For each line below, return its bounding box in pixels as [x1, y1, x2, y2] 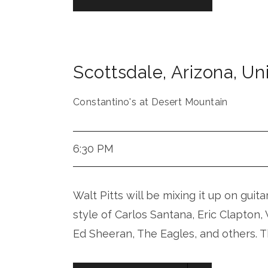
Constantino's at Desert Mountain [73, 96, 228, 108]
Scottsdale [73, 62, 163, 83]
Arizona [170, 62, 233, 83]
